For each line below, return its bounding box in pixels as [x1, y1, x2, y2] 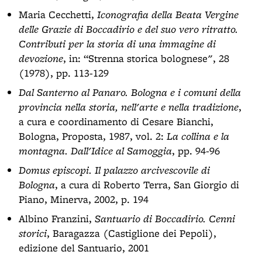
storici [19, 226, 47, 240]
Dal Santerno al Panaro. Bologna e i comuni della [19, 85, 241, 99]
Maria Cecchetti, [19, 7, 97, 21]
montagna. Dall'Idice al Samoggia [19, 143, 172, 157]
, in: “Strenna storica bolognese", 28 [63, 51, 229, 65]
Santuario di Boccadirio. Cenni [95, 211, 235, 225]
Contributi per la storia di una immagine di [19, 36, 216, 50]
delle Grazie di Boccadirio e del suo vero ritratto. [19, 22, 238, 36]
